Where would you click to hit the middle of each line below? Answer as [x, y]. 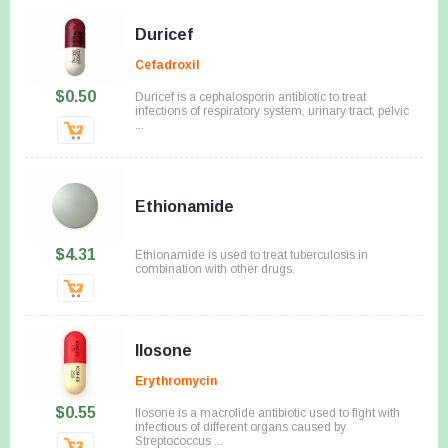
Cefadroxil [167, 64]
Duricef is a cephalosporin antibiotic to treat [250, 96]
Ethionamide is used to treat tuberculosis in [251, 254]
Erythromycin [176, 380]
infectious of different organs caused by [240, 426]
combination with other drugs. [215, 268]
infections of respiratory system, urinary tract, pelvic [272, 110]
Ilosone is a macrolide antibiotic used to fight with [267, 412]
